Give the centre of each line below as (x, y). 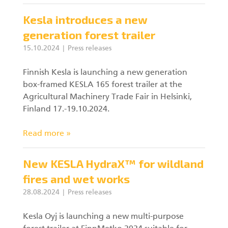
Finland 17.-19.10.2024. (66, 109)
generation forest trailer (89, 35)
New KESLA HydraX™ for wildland (113, 163)
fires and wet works (76, 179)
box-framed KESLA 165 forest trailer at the (103, 85)
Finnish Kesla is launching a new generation (105, 73)
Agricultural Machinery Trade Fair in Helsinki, (107, 97)
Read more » (47, 134)
